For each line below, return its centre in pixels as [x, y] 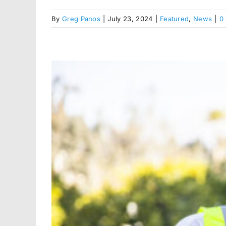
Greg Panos [81, 19]
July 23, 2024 [130, 19]
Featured [174, 19]
